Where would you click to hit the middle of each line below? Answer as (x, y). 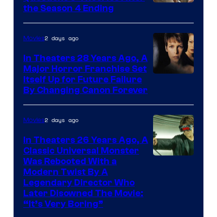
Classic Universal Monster (81, 150)
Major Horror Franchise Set (85, 69)
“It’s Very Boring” (63, 204)
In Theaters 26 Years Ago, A (86, 140)
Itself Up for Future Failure (83, 79)
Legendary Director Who (79, 182)
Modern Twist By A (66, 172)
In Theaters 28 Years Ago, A (85, 58)
